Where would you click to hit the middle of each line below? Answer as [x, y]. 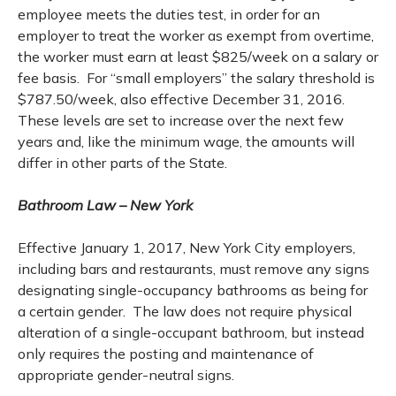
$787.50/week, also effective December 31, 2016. [183, 99]
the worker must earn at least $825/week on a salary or [198, 57]
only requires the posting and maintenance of [166, 354]
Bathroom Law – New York [105, 205]
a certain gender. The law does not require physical [185, 311]
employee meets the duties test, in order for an [169, 14]
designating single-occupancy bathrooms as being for [193, 290]
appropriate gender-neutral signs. [126, 375]
